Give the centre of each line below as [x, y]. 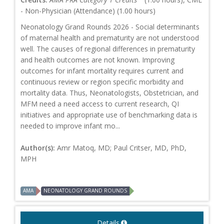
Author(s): [39, 148]
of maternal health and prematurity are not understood [110, 38]
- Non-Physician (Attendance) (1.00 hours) [88, 11]
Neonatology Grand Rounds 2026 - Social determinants [110, 27]
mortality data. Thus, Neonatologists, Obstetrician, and [109, 93]
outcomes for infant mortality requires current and [102, 71]
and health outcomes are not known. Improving [97, 60]
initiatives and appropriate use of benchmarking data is [109, 115]
